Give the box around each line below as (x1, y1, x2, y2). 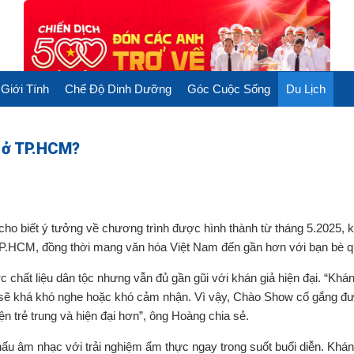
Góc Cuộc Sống (186, 81, 270, 96)
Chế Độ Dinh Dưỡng (64, 81, 171, 96)
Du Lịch (285, 81, 326, 96)
